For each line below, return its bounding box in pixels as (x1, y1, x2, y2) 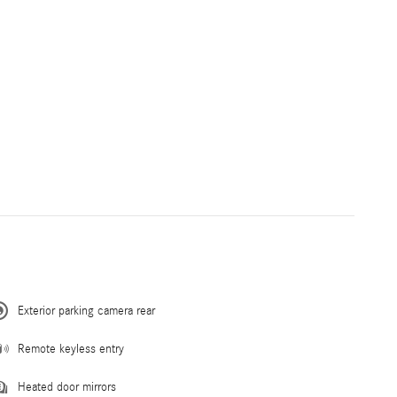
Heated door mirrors (18, 379, 116, 394)
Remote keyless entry (18, 341, 124, 356)
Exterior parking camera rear (18, 303, 155, 318)
